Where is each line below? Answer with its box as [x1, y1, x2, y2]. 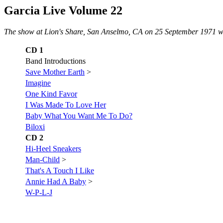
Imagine [25, 78, 51, 87]
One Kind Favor [25, 89, 77, 98]
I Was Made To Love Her [25, 100, 106, 109]
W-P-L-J [25, 188, 52, 197]
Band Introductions [25, 56, 86, 65]
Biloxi [25, 122, 45, 131]
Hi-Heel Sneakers [25, 144, 81, 153]
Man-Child [25, 155, 60, 164]
